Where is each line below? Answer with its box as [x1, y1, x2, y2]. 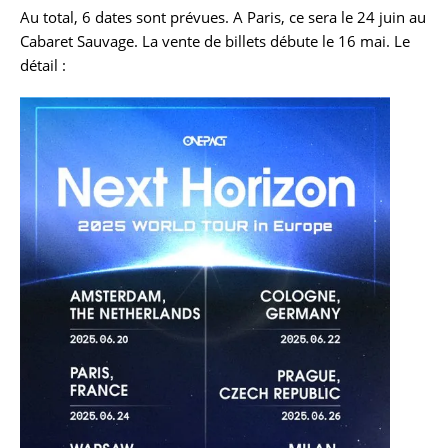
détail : [20, 54, 66, 75]
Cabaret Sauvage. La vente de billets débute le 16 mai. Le [20, 30, 410, 51]
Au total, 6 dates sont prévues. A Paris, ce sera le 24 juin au [20, 6, 426, 27]
